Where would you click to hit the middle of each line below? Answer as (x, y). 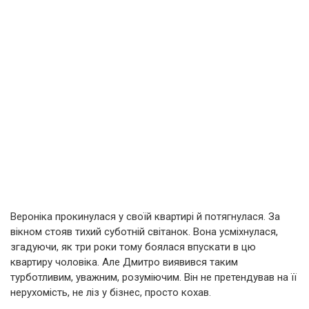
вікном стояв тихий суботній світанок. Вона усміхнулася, (144, 232)
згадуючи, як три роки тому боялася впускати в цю (133, 247)
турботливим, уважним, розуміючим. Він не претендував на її (153, 277)
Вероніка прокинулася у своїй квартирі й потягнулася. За (145, 217)
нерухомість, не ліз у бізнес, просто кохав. (111, 292)
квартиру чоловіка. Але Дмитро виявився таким (124, 262)
